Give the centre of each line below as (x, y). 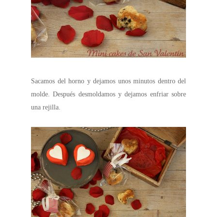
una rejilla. (46, 108)
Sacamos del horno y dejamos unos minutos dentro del (108, 81)
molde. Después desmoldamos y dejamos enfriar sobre (108, 94)
